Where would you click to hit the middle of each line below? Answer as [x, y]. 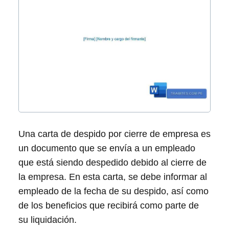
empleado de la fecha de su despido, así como [113, 191]
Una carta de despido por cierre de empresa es [114, 134]
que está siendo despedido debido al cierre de [112, 162]
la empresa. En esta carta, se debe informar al [113, 177]
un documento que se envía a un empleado [107, 148]
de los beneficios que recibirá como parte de [109, 205]
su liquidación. [48, 220]
